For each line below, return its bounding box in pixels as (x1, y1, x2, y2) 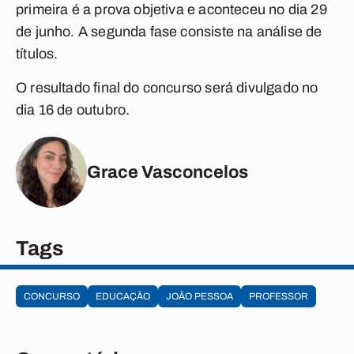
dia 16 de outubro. (16, 102, 130, 118)
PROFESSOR (249, 291, 308, 302)
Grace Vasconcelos (87, 162, 248, 182)
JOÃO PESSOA (166, 291, 233, 302)
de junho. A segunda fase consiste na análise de (16, 24, 322, 40)
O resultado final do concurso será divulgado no (16, 80, 318, 96)
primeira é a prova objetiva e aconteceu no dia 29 (16, 2, 327, 17)
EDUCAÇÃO (96, 291, 150, 302)
